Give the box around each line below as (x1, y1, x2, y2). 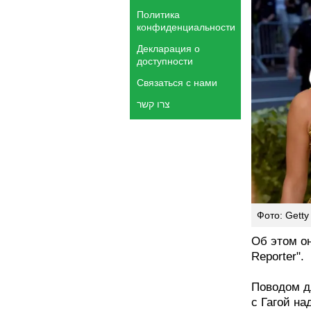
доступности (137, 56, 193, 67)
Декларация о (137, 43, 200, 54)
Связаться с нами (137, 77, 217, 88)
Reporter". (251, 249, 304, 263)
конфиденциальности (137, 22, 235, 33)
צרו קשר (137, 99, 170, 110)
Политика (137, 9, 180, 20)
